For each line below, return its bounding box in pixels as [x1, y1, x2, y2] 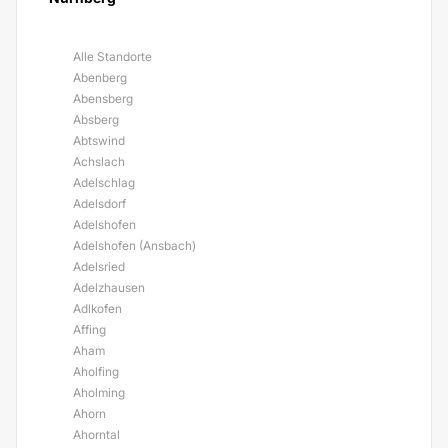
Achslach [73, 154, 125, 169]
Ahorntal [73, 427, 120, 442]
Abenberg [73, 70, 127, 85]
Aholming [73, 385, 125, 400]
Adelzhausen [73, 280, 145, 295]
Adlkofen [73, 301, 122, 316]
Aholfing [73, 364, 119, 379]
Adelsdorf [73, 196, 126, 211]
